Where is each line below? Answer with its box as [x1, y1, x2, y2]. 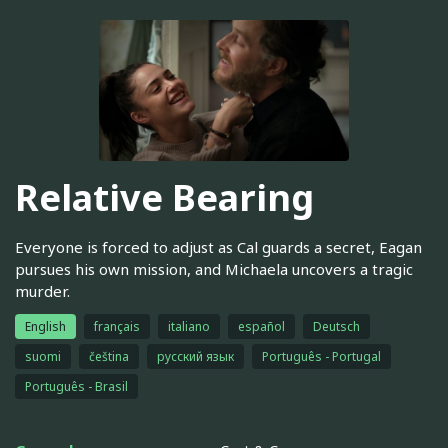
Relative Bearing [15, 173, 314, 223]
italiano [168, 317, 210, 335]
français [94, 317, 140, 335]
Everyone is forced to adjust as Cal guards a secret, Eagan [15, 236, 422, 257]
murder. [15, 280, 70, 301]
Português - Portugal [262, 347, 381, 365]
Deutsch [313, 317, 360, 335]
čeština [89, 347, 129, 365]
